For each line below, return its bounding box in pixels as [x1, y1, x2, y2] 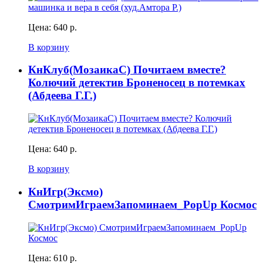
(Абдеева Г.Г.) [28, 89, 96, 102]
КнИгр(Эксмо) [28, 185, 103, 198]
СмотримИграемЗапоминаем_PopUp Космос [28, 198, 257, 211]
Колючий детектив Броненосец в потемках [28, 76, 245, 89]
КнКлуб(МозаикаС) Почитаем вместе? [28, 63, 226, 76]
